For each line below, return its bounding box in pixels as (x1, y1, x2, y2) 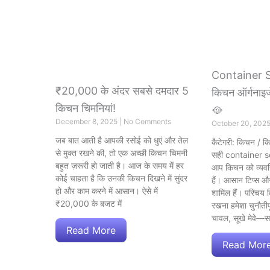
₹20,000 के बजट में (55, 198, 122, 209)
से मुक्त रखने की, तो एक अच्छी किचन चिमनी (55, 147, 187, 158)
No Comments (124, 116, 171, 126)
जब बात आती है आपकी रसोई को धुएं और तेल (55, 134, 188, 145)
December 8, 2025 (55, 116, 119, 126)
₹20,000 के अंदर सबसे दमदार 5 (55, 84, 189, 97)
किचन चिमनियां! (55, 101, 116, 115)
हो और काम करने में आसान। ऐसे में (55, 185, 158, 196)
